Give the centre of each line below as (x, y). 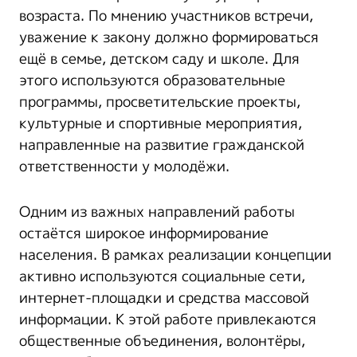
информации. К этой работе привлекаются (168, 319)
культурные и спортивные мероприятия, (161, 123)
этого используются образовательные (152, 80)
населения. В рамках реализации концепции (175, 255)
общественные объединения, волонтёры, (162, 341)
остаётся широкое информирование (144, 233)
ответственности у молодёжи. (124, 166)
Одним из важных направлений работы (157, 212)
